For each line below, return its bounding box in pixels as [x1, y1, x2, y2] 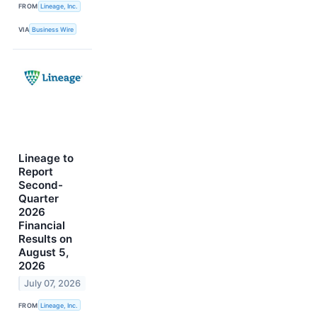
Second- [18, 178, 63, 192]
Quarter [18, 192, 59, 206]
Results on [18, 232, 72, 246]
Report [18, 165, 53, 179]
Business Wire [32, 25, 74, 33]
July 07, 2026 [24, 277, 81, 289]
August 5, [18, 246, 69, 260]
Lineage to [18, 151, 74, 166]
